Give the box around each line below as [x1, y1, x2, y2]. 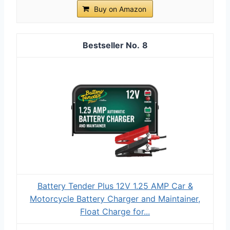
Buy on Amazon [94, 4, 146, 13]
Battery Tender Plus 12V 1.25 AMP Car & [37, 180, 193, 191]
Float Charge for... [80, 206, 150, 217]
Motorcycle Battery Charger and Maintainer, [30, 193, 200, 204]
